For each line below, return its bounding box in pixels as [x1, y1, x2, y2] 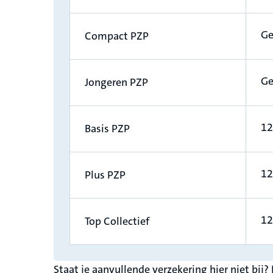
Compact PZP [85, 29, 149, 44]
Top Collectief [85, 214, 149, 229]
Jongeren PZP [85, 75, 148, 90]
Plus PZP [85, 168, 126, 183]
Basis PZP [85, 121, 130, 136]
